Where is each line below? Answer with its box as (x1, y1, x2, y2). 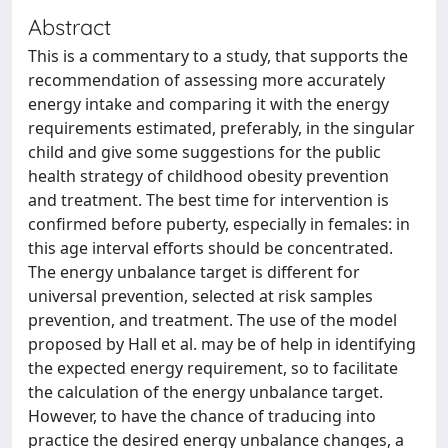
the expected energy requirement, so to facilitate (28, 356, 398, 379)
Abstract (28, 12, 111, 40)
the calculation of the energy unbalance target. (28, 380, 383, 403)
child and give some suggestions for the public (28, 140, 381, 163)
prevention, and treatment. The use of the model (28, 308, 397, 331)
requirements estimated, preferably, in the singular (28, 116, 415, 139)
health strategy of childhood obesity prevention (28, 164, 389, 187)
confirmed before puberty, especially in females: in (28, 212, 410, 235)
